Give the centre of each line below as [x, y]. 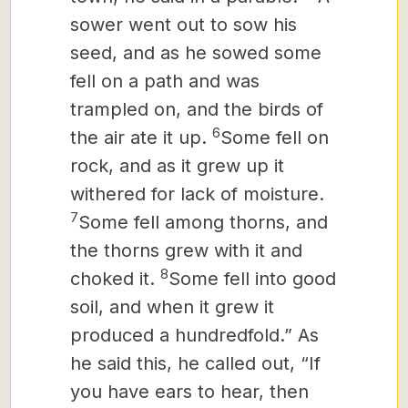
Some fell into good [252, 279]
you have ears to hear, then [189, 392]
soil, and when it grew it [172, 307]
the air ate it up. [141, 138]
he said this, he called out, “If [195, 363]
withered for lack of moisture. [197, 194]
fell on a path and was [165, 81]
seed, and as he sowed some [196, 53]
